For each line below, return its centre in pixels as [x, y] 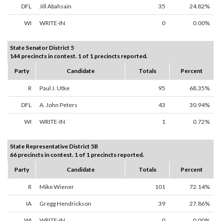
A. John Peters [58, 105]
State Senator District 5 [42, 48]
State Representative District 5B [54, 147]
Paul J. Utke [55, 88]
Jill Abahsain [55, 6]
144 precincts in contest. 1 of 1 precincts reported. [79, 56]
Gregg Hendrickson [65, 204]
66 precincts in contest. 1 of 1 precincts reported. [77, 155]
